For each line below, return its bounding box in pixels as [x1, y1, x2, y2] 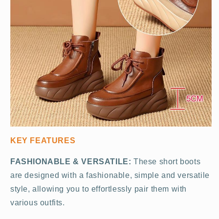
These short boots [133, 157, 201, 166]
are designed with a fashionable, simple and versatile [10, 171, 210, 180]
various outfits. [10, 198, 65, 207]
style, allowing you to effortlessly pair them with [10, 185, 187, 194]
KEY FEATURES [10, 136, 76, 145]
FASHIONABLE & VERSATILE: [10, 157, 133, 166]
